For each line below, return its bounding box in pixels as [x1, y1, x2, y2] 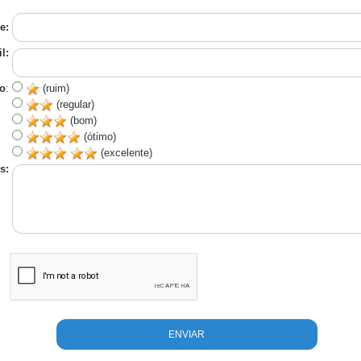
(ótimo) [80, 131, 116, 143]
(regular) [52, 98, 94, 110]
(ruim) [39, 82, 69, 94]
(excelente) [97, 147, 152, 159]
